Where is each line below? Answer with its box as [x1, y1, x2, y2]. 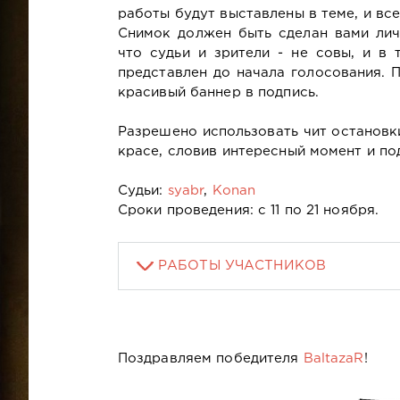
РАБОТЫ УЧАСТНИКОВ [158, 259, 327, 271]
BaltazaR [303, 352, 364, 364]
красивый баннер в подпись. [117, 86, 319, 98]
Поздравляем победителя [117, 352, 304, 364]
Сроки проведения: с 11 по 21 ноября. [117, 204, 379, 216]
